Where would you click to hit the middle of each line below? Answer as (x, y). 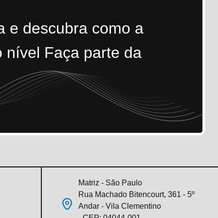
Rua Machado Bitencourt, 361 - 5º (136, 194)
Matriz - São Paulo (110, 183)
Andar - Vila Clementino (120, 206)
